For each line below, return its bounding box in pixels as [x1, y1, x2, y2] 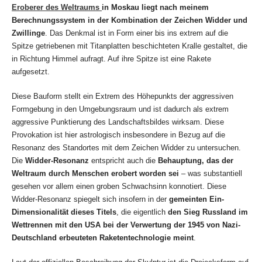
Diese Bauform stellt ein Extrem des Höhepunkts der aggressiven [12, 92, 233, 101]
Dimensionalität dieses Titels [12, 208, 116, 217]
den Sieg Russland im [168, 208, 248, 217]
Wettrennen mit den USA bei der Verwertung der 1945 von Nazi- [12, 220, 240, 230]
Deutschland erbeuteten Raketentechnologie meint [12, 233, 194, 243]
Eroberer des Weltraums [12, 3, 102, 12]
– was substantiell [179, 169, 242, 178]
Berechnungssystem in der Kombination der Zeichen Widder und [12, 16, 247, 25]
